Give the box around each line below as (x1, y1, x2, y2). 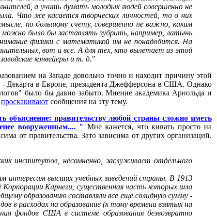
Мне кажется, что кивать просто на (83, 123, 212, 131)
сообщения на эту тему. (48, 97, 127, 106)
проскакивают (1, 97, 48, 106)
